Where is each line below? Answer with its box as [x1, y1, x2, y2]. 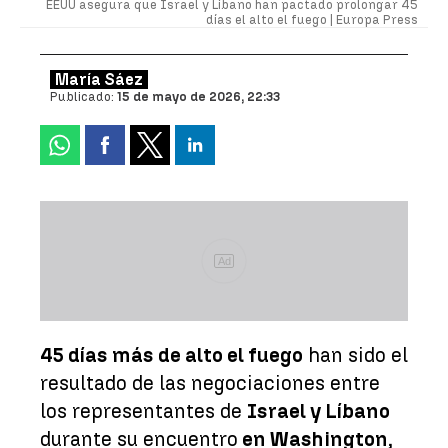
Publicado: [50, 88, 117, 104]
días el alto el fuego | [206, 11, 336, 27]
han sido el [303, 342, 408, 367]
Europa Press [336, 11, 418, 27]
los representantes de [40, 398, 247, 423]
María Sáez [55, 69, 143, 89]
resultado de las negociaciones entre [40, 370, 380, 395]
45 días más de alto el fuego [40, 342, 303, 367]
